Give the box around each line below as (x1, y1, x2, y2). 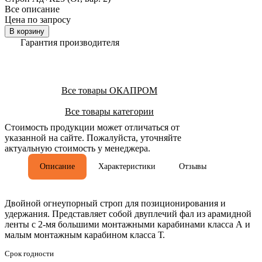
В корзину (9, 26, 44, 36)
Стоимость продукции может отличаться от (5, 122, 180, 132)
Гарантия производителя (20, 37, 119, 47)
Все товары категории (65, 106, 154, 116)
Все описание (5, 4, 60, 14)
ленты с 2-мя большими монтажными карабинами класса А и (5, 219, 250, 229)
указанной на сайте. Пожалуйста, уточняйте (5, 132, 181, 143)
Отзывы (179, 161, 206, 171)
